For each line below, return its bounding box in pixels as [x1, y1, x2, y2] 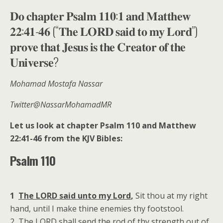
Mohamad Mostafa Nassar [10, 78, 103, 89]
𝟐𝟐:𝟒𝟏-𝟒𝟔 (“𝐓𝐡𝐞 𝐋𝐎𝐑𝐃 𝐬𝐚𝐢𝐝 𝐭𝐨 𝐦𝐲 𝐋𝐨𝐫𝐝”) [10, 21, 198, 39]
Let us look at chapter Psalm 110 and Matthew [10, 120, 196, 131]
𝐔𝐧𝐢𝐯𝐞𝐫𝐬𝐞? [10, 52, 59, 70]
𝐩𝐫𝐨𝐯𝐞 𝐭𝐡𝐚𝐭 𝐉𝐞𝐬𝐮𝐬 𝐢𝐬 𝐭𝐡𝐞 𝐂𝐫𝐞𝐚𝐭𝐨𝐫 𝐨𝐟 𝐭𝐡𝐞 [10, 37, 186, 55]
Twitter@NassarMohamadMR [10, 99, 111, 110]
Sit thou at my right [133, 190, 208, 201]
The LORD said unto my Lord [18, 190, 131, 201]
